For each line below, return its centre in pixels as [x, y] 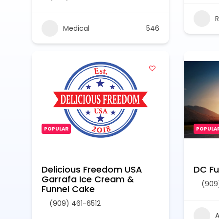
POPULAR [56, 129]
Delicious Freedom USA [92, 169]
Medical [76, 28]
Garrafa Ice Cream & [88, 179]
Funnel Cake [68, 189]
